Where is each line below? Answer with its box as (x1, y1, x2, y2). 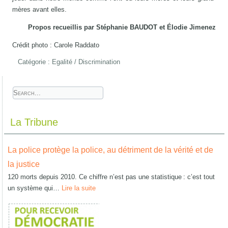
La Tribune (10, 116, 59, 128)
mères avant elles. (12, 5, 69, 13)
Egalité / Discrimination (52, 58, 121, 66)
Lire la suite (62, 184, 96, 192)
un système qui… (8, 184, 62, 192)
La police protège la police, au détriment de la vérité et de (8, 145, 214, 154)
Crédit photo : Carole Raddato (12, 41, 100, 49)
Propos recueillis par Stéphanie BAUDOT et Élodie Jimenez (27, 23, 216, 31)
